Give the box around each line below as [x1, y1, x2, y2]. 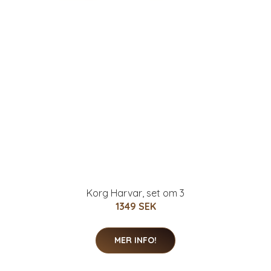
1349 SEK [115, 200, 156, 213]
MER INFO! [114, 235, 157, 246]
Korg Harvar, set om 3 [87, 187, 184, 200]
